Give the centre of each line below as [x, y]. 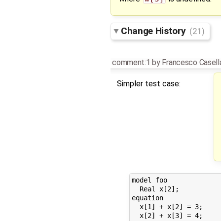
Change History [154, 31]
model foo [149, 180]
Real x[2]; [155, 189]
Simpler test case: [148, 84]
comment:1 [131, 63]
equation [147, 198]
